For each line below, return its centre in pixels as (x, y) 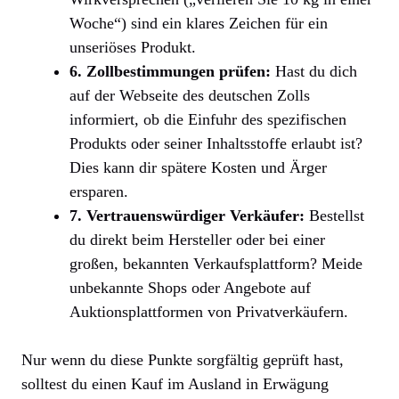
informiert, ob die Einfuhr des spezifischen (208, 119)
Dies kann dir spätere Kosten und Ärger (198, 167)
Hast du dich (314, 71)
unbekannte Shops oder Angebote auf (190, 287)
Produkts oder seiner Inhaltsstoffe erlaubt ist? (216, 143)
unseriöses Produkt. (133, 47)
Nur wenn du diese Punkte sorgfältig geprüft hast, (183, 359)
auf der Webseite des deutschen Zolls (190, 95)
